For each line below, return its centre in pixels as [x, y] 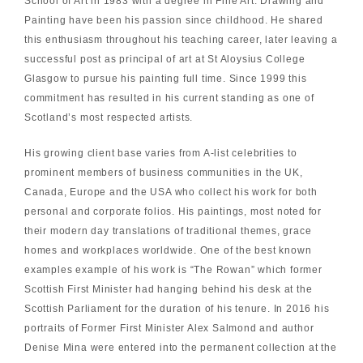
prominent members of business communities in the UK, [163, 173]
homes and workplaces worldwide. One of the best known [168, 251]
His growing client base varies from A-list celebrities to [160, 154]
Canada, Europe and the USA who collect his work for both [171, 192]
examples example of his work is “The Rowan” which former [173, 270]
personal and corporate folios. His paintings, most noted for [173, 212]
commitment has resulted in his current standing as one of [169, 98]
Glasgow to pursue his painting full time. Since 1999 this [165, 79]
